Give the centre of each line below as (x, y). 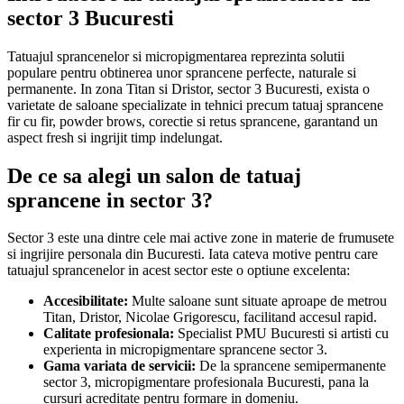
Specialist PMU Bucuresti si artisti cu (281, 334)
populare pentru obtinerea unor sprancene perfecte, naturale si (182, 72)
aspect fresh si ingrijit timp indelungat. (115, 137)
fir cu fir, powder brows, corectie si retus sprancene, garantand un (193, 121)
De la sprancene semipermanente (291, 366)
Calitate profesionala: (109, 334)
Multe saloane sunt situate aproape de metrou (257, 301)
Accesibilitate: (86, 301)
